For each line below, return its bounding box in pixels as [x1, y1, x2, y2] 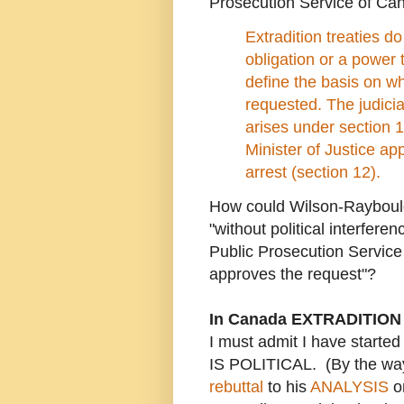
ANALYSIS [310, 378, 389, 397]
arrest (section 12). [245, 163, 381, 182]
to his [263, 378, 310, 397]
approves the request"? [209, 265, 376, 284]
